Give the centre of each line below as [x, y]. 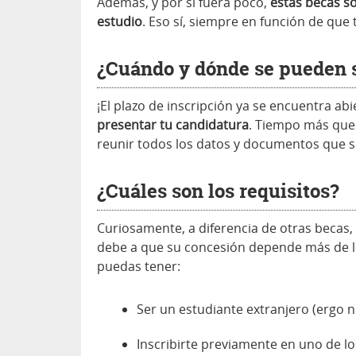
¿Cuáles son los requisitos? [218, 192]
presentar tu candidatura [173, 125]
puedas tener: [139, 267]
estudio [120, 22]
